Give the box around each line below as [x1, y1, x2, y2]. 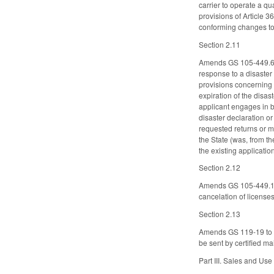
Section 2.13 [199, 209, 241, 220]
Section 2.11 [199, 39, 241, 50]
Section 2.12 [199, 162, 241, 173]
